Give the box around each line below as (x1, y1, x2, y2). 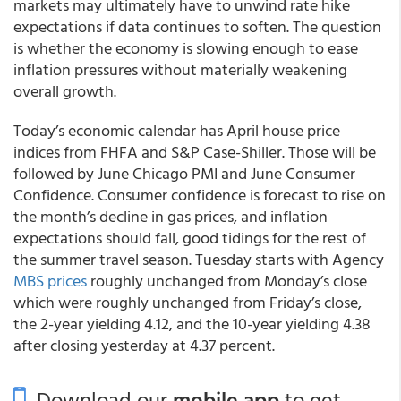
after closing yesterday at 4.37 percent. (13, 333, 275, 357)
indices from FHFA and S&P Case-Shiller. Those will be (13, 140, 376, 164)
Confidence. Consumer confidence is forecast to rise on (13, 183, 386, 207)
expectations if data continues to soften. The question (13, 14, 381, 38)
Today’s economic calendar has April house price (13, 118, 340, 142)
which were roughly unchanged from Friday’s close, (13, 290, 362, 314)
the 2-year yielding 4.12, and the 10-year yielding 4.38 (13, 311, 371, 336)
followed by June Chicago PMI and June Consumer (13, 161, 355, 185)
